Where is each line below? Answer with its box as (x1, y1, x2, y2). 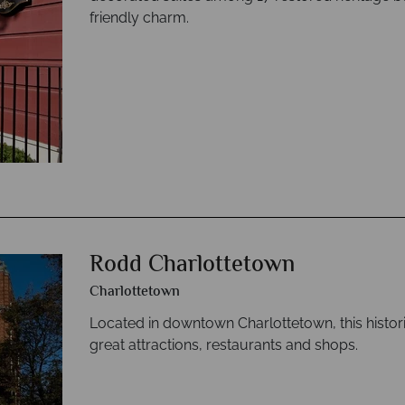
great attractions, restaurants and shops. (89, 336, 358, 353)
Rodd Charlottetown (89, 248, 295, 284)
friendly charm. (89, 9, 189, 26)
